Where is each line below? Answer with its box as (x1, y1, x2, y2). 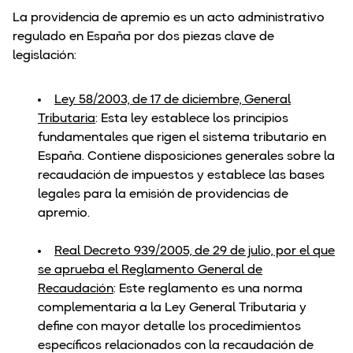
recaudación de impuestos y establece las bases (38, 169, 325, 183)
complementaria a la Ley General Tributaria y (38, 302, 307, 315)
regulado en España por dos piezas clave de (13, 31, 274, 44)
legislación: (13, 50, 76, 63)
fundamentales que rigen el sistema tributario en (38, 132, 326, 145)
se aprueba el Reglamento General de (38, 264, 262, 277)
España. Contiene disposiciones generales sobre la (38, 150, 335, 164)
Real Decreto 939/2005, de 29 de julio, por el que (54, 245, 335, 258)
